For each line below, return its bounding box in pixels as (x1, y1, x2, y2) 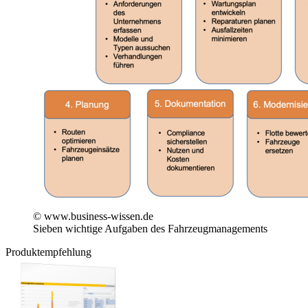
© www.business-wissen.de (33, 210, 153, 223)
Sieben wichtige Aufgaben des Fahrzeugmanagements (33, 223, 267, 235)
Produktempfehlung (5, 246, 91, 258)
